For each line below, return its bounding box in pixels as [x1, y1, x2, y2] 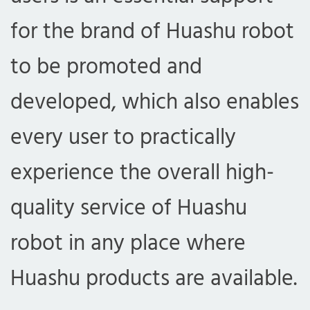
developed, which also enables [10, 84, 299, 120]
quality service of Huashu [10, 190, 247, 226]
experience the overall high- [10, 155, 274, 191]
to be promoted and [10, 49, 202, 85]
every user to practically [10, 120, 236, 156]
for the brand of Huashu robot [10, 14, 294, 50]
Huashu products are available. [10, 261, 297, 297]
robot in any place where [10, 226, 246, 262]
